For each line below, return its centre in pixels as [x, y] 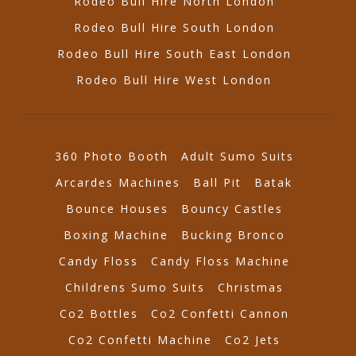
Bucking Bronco [233, 235]
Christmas [250, 288]
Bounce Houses [117, 209]
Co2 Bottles [99, 314]
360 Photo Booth [111, 157]
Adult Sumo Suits [237, 157]
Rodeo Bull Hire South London [174, 28]
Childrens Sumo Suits [135, 288]
